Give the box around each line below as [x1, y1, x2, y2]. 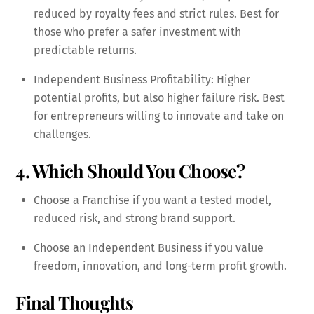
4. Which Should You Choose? [15, 158, 245, 183]
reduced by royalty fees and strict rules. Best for [34, 6, 279, 20]
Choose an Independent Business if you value [34, 240, 264, 254]
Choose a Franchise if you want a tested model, [34, 193, 271, 207]
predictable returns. [34, 43, 137, 57]
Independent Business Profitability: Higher [34, 72, 250, 86]
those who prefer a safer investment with [34, 25, 241, 39]
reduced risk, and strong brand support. [34, 211, 235, 225]
